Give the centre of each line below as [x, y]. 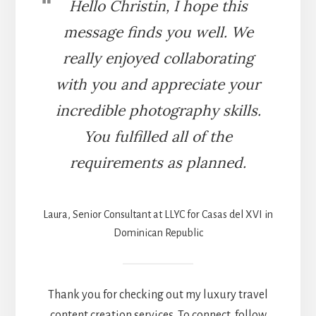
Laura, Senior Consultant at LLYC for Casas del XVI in [158, 215]
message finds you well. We [158, 32]
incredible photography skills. [158, 111]
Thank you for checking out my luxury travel [158, 295]
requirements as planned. [158, 163]
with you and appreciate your [158, 85]
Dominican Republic [158, 233]
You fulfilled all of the [158, 137]
